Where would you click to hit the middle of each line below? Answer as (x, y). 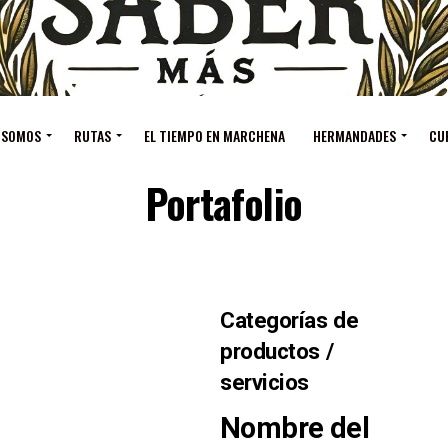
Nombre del (295, 427)
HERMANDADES (354, 135)
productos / (277, 350)
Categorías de (289, 319)
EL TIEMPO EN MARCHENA (214, 135)
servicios (264, 381)
